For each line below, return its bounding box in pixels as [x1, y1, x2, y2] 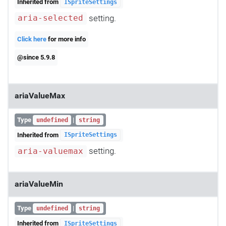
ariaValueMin [15, 179, 63, 189]
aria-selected [18, 14, 84, 23]
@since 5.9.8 [17, 53, 55, 62]
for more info [46, 35, 86, 43]
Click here [17, 35, 47, 43]
